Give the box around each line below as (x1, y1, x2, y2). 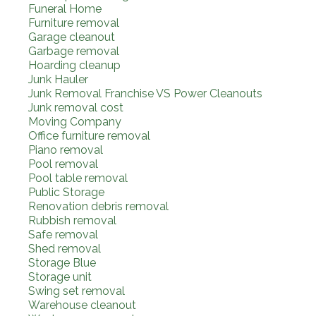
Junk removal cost (28, 100, 123, 114)
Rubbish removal (28, 213, 116, 227)
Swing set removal (28, 284, 125, 298)
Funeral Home (28, 1, 102, 16)
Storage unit (28, 269, 92, 284)
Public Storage (28, 185, 104, 199)
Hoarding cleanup (28, 58, 121, 72)
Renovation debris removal (28, 199, 169, 213)
